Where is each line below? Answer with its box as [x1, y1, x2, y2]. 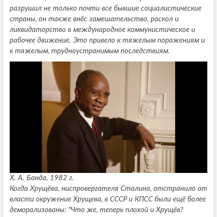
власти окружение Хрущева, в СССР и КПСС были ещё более [9, 195, 206, 203]
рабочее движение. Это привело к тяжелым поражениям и [9, 37, 205, 45]
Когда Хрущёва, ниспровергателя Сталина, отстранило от [9, 185, 207, 192]
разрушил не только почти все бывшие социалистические [9, 5, 201, 13]
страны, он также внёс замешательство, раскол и [9, 15, 179, 23]
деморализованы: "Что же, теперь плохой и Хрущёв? [9, 206, 183, 214]
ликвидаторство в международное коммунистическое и [9, 26, 195, 34]
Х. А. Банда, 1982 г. [9, 174, 74, 182]
